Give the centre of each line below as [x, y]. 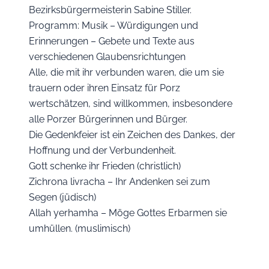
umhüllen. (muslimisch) [80, 228]
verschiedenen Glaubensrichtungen [107, 57]
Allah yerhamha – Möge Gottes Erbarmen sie [128, 213]
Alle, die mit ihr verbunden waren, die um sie [126, 72]
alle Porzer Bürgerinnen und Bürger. [108, 119]
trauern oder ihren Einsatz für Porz [104, 88]
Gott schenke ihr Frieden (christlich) [105, 166]
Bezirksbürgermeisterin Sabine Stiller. [110, 10]
